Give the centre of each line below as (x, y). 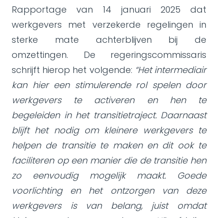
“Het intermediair (169, 70)
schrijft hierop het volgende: (72, 70)
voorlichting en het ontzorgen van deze (109, 191)
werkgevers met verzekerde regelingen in (109, 25)
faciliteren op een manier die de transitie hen (109, 160)
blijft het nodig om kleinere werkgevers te (109, 130)
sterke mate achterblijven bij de (109, 40)
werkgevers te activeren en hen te (109, 100)
